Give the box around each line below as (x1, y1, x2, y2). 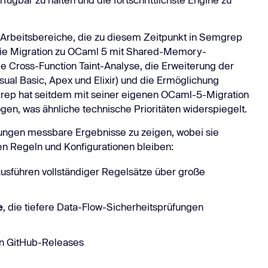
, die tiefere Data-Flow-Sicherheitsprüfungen (3, 200, 204, 212)
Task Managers (5, 5, 51, 13)
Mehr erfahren (35, 20, 89, 30)
